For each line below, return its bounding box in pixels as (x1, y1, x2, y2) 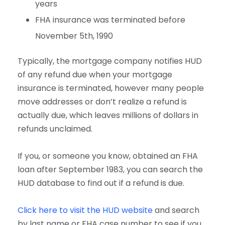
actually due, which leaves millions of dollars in (18, 109, 198, 121)
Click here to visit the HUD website (18, 204, 153, 216)
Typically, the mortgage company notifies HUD (18, 55, 202, 67)
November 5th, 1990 (35, 30, 113, 42)
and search (153, 204, 199, 216)
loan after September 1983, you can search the (18, 163, 203, 175)
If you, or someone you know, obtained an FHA (18, 150, 198, 162)
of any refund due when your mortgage (18, 68, 172, 80)
